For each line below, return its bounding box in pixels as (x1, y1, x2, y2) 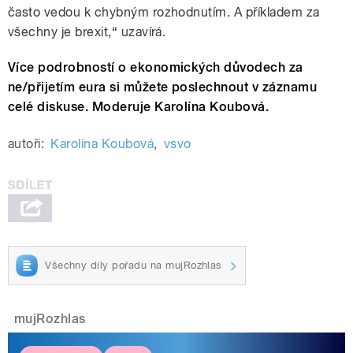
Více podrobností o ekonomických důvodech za (8, 59, 303, 75)
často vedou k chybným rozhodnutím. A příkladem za (8, 4, 320, 20)
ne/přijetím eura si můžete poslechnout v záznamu (8, 79, 318, 95)
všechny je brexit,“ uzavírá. (8, 24, 166, 39)
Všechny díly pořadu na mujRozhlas (45, 258, 222, 271)
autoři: (8, 136, 45, 151)
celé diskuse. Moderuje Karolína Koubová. (8, 98, 269, 114)
